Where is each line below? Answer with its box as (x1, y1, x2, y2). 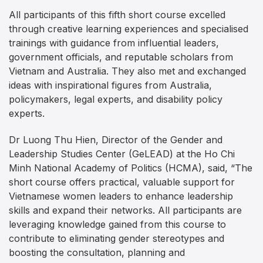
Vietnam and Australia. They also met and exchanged (9, 65, 246, 77)
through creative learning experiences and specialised (9, 23, 248, 35)
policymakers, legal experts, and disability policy (9, 93, 222, 106)
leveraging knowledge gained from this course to (9, 218, 226, 230)
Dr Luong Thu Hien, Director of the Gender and (9, 133, 222, 146)
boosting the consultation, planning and (9, 246, 185, 258)
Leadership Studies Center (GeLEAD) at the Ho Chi (9, 147, 235, 160)
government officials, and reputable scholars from (9, 51, 233, 63)
